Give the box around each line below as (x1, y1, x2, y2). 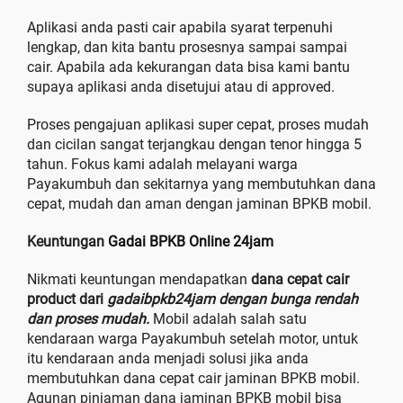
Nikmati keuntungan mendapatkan (27, 271, 251, 288)
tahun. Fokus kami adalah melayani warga (27, 156, 298, 173)
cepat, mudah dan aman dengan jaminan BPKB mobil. (27, 195, 372, 212)
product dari (27, 291, 103, 308)
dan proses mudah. (27, 310, 153, 327)
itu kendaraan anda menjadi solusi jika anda (27, 350, 309, 367)
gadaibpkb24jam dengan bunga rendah (107, 291, 358, 308)
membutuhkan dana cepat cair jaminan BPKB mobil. (27, 370, 360, 387)
